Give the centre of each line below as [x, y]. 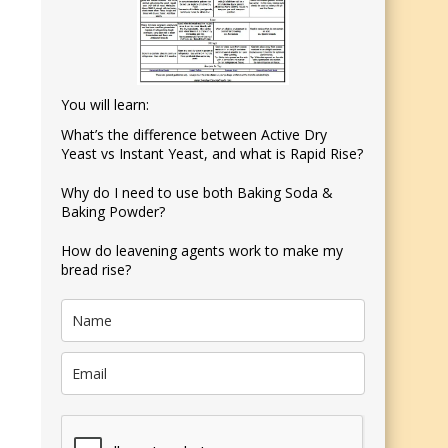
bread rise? [96, 270]
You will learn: [105, 105]
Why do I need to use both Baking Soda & [197, 193]
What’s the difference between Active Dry [194, 135]
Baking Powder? [113, 212]
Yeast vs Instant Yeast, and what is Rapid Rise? [212, 154]
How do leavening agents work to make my [202, 251]
